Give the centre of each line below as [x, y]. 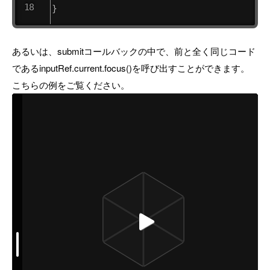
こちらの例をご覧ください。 [71, 84]
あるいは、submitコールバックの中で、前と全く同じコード [134, 51]
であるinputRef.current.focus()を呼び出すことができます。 [131, 67]
